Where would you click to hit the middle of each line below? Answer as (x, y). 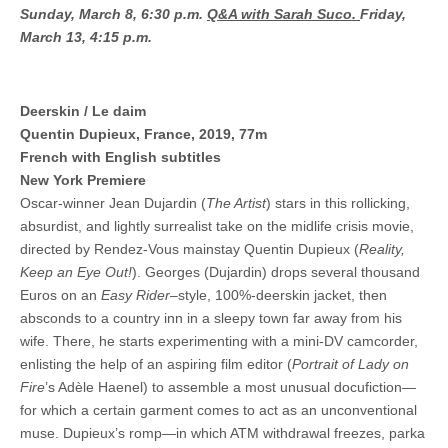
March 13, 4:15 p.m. (86, 37)
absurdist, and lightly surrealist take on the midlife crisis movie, (217, 226)
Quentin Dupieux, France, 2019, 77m (143, 134)
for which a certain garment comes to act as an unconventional (218, 410)
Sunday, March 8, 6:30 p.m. (113, 14)
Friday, (383, 14)
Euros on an (60, 295)
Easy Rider (135, 295)
